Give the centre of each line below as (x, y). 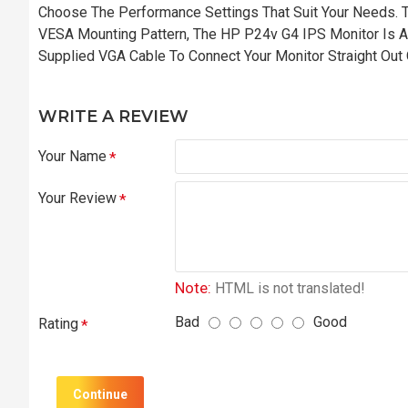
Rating (58, 323)
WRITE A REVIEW (113, 116)
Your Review (77, 198)
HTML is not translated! (288, 288)
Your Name (72, 156)
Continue (100, 394)
